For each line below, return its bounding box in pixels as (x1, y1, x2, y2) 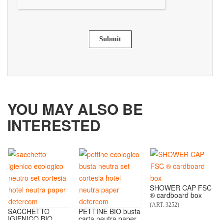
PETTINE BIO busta (79, 206, 141, 217)
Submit (99, 35, 121, 43)
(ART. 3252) (149, 201, 179, 209)
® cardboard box (149, 190, 202, 200)
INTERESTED (7, 114, 101, 136)
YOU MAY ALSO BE (7, 98, 143, 120)
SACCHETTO (7, 206, 50, 217)
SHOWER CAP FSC (149, 183, 212, 193)
